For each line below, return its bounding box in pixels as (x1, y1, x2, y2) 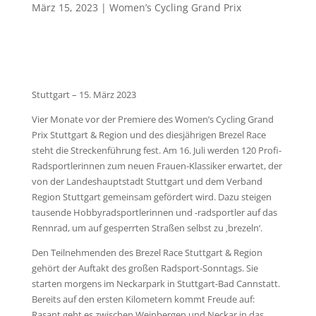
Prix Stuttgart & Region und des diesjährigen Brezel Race (31, 128, 266, 141)
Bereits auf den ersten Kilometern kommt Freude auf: (31, 293, 255, 305)
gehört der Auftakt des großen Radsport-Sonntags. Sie (31, 262, 258, 274)
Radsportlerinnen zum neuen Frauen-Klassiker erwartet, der (31, 159, 282, 172)
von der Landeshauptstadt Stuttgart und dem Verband (31, 175, 262, 188)
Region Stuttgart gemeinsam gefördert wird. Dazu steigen (31, 190, 272, 203)
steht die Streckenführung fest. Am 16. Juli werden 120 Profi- (31, 144, 281, 157)
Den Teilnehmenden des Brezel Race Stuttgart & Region (31, 246, 262, 259)
